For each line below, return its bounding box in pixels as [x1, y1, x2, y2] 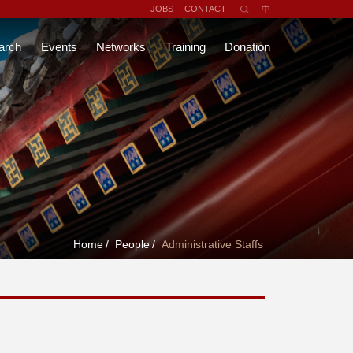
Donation [225, 39, 270, 54]
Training [165, 39, 206, 54]
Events [40, 39, 77, 54]
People [114, 238, 150, 251]
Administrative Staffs [161, 238, 263, 251]
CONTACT [184, 4, 226, 13]
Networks [96, 39, 146, 54]
